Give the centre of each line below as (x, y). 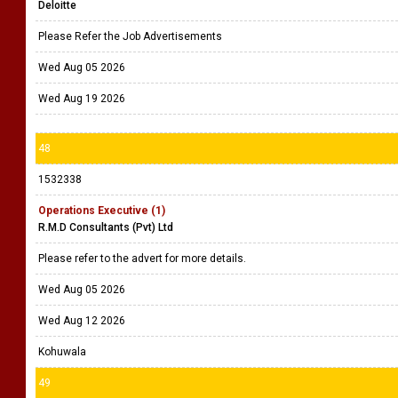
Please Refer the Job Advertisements (131, 36)
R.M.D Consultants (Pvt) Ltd (106, 227)
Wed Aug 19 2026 (82, 99)
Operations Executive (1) (102, 211)
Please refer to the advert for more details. (143, 259)
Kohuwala (62, 352)
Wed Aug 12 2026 (82, 321)
